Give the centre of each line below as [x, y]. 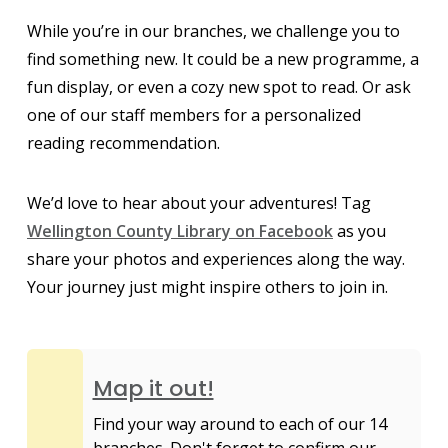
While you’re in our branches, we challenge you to [213, 30]
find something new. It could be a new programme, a [223, 58]
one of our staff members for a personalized [194, 114]
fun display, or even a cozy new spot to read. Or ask [219, 86]
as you [359, 230]
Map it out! [153, 388]
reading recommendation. [123, 142]
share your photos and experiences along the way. [216, 258]
